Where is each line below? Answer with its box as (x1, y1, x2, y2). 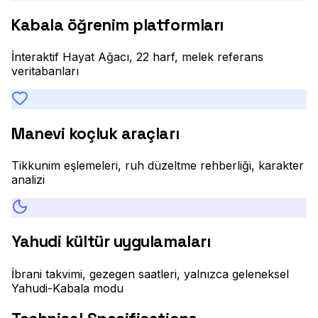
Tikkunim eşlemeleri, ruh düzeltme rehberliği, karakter (11, 158, 304, 172)
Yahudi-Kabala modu (11, 280, 124, 295)
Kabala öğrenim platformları (11, 14, 224, 35)
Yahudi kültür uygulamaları (11, 231, 211, 253)
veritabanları (11, 64, 79, 79)
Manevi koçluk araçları (11, 123, 180, 144)
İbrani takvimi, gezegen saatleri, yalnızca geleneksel (11, 266, 289, 281)
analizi (11, 172, 45, 187)
